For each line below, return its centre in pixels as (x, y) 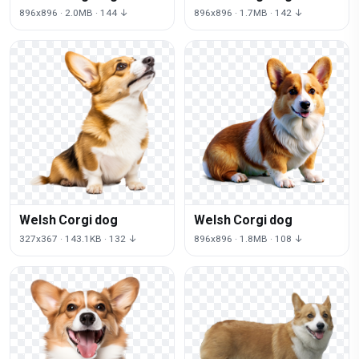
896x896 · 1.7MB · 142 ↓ (249, 12)
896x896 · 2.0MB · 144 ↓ (74, 12)
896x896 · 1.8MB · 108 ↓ (249, 238)
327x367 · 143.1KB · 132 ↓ (79, 238)
